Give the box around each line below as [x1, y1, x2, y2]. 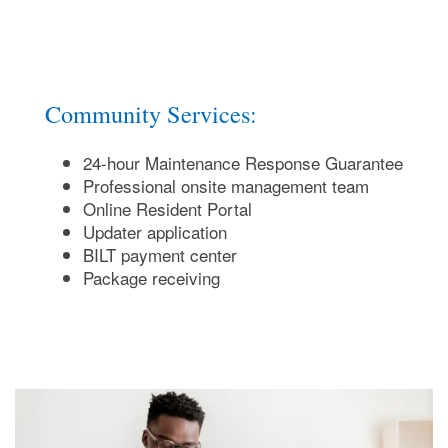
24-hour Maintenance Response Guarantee [82, 150, 403, 176]
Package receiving [82, 265, 220, 291]
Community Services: [45, 97, 257, 131]
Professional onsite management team [82, 173, 369, 199]
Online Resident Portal [82, 196, 252, 222]
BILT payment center [82, 242, 237, 268]
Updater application [82, 219, 227, 245]
